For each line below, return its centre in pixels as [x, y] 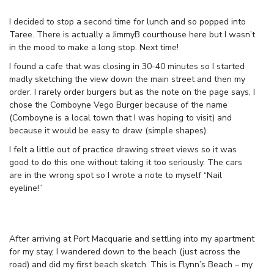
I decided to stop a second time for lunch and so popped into [128, 22]
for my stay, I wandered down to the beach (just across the [125, 252]
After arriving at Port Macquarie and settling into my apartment [132, 239]
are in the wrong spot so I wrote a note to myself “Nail [116, 176]
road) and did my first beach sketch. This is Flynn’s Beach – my [131, 265]
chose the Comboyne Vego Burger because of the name [118, 105]
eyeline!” [26, 188]
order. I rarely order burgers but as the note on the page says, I [132, 92]
